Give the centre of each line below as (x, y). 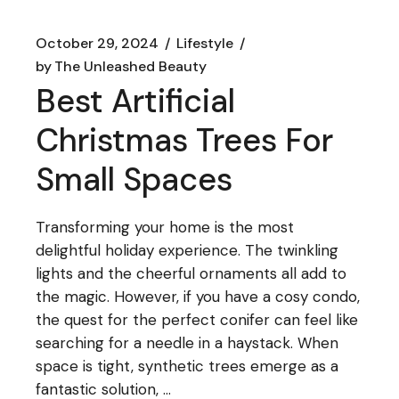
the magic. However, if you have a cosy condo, (198, 296)
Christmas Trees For (185, 140)
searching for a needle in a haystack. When (187, 342)
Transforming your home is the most (165, 227)
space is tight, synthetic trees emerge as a (187, 366)
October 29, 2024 (98, 43)
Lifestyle (205, 43)
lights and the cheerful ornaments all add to (191, 273)
